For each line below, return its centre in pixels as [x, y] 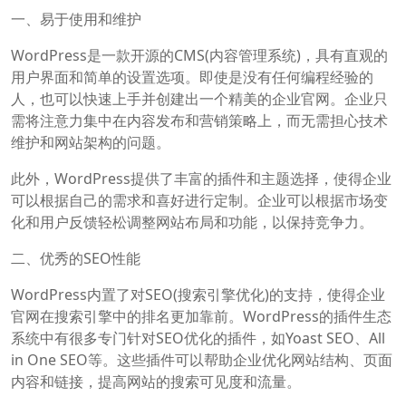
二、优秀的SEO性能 [76, 258]
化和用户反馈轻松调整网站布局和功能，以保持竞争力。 [192, 222]
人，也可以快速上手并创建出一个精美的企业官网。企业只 [199, 98]
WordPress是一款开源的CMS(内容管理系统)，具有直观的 [199, 55]
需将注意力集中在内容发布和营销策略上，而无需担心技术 [199, 120]
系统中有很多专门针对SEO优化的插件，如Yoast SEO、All [198, 338]
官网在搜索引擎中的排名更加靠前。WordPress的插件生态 [201, 316]
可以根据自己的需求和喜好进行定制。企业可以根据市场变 [199, 200]
